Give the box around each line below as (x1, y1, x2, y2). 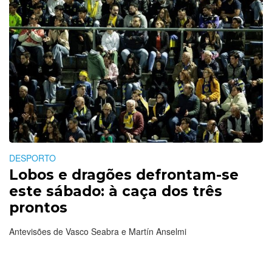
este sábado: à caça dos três (9, 182, 222, 200)
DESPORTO (9, 151, 56, 164)
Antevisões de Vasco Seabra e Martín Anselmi (9, 225, 186, 237)
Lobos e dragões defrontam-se (9, 166, 239, 183)
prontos (9, 199, 67, 216)
